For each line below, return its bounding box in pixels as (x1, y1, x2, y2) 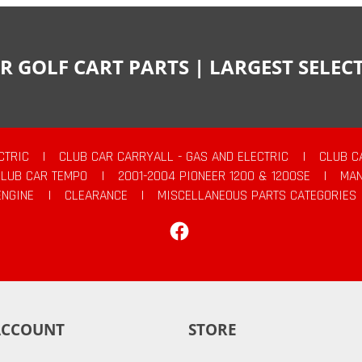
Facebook (218, 216, 276, 234)
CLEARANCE (64, 187, 128, 205)
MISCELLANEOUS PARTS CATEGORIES (158, 187, 357, 205)
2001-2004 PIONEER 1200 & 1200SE (117, 167, 310, 186)
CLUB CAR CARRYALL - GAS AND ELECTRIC (59, 148, 289, 166)
